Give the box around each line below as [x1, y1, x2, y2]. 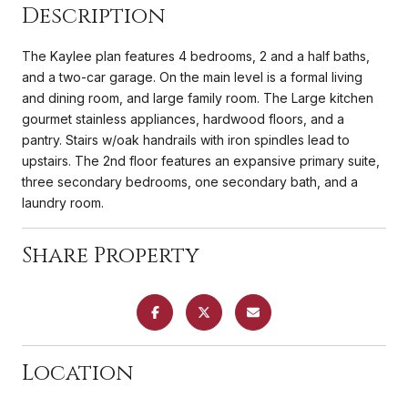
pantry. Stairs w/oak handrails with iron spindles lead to [22, 131, 350, 148]
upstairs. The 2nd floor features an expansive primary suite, [22, 152, 380, 168]
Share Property [22, 240, 199, 270]
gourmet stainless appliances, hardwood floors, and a [22, 110, 344, 127]
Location [22, 358, 133, 388]
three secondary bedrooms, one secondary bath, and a [22, 173, 358, 189]
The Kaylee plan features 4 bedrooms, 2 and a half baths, [22, 47, 370, 64]
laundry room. [22, 194, 104, 210]
